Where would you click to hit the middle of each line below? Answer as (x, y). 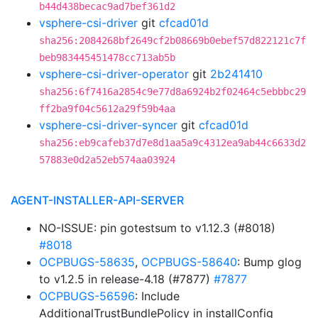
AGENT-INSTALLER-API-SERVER (97, 200)
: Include (157, 296)
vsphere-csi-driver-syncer (108, 125)
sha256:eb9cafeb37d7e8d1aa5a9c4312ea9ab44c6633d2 (172, 143)
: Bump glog (269, 262)
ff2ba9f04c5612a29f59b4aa (107, 109)
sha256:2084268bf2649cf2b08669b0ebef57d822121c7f (172, 40)
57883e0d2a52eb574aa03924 (107, 160)
